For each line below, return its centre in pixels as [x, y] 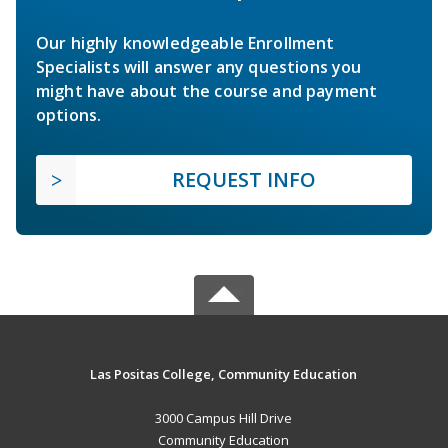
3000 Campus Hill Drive [224, 418]
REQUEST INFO [244, 180]
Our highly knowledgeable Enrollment [185, 43]
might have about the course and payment [207, 91]
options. [69, 115]
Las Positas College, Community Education [224, 374]
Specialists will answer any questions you [199, 67]
